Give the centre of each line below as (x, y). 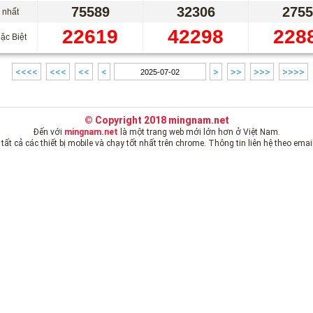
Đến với (49, 132)
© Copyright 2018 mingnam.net (156, 121)
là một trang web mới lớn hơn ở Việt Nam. (199, 132)
